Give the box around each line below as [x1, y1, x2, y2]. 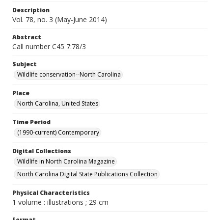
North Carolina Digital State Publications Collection [17, 170, 158, 178]
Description [12, 6, 50, 14]
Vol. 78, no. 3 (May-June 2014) [12, 15, 107, 24]
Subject [12, 60, 37, 68]
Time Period [12, 118, 51, 126]
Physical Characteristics [12, 189, 90, 197]
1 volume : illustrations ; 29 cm [12, 197, 109, 207]
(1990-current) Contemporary [17, 128, 99, 137]
